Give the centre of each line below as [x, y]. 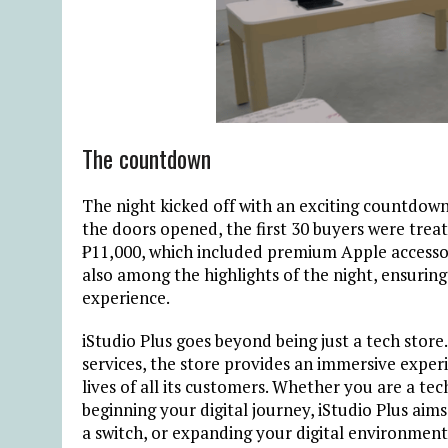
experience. [127, 297]
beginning [119, 409]
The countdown [149, 157]
